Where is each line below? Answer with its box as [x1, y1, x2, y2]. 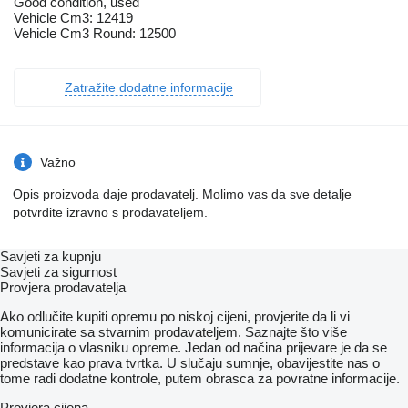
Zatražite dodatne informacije [65, 80, 233, 96]
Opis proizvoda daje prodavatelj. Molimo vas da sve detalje [13, 187, 352, 202]
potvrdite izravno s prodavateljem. [13, 205, 208, 220]
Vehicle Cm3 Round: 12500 [14, 25, 176, 42]
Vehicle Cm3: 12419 [14, 10, 133, 26]
